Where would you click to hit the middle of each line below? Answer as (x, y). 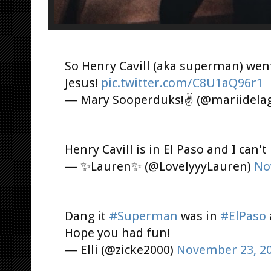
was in (199, 216)
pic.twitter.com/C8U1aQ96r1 (182, 83)
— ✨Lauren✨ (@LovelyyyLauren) (159, 166)
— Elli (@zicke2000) (121, 250)
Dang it (87, 216)
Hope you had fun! (117, 233)
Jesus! (83, 83)
